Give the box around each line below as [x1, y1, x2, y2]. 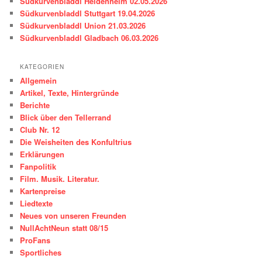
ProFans [20, 234, 51, 246]
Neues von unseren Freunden [20, 209, 127, 221]
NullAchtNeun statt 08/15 [20, 222, 109, 233]
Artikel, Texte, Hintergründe [20, 87, 119, 98]
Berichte [20, 99, 50, 111]
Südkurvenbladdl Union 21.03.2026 [20, 19, 146, 31]
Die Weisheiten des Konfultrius [20, 136, 132, 147]
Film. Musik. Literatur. [20, 173, 100, 184]
